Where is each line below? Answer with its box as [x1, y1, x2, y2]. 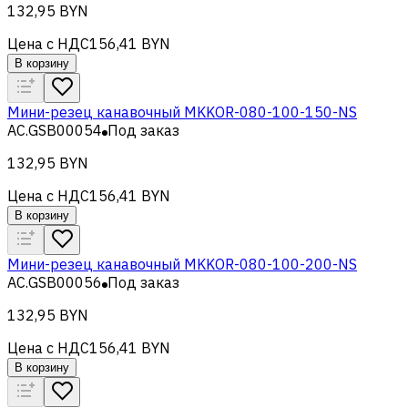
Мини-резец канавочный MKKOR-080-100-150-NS [7, 102, 357, 121]
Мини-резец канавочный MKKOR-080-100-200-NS [7, 254, 357, 273]
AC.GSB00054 [7, 120, 102, 139]
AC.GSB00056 [7, 272, 102, 291]
